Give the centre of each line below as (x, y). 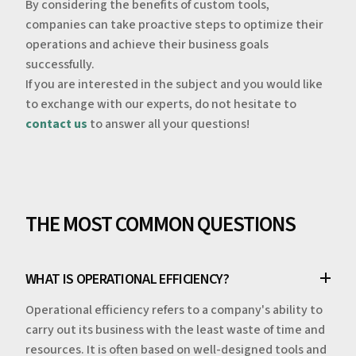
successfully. (60, 64)
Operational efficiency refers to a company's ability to (174, 310)
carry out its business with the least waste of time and (175, 330)
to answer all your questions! (168, 124)
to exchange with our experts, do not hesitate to (161, 104)
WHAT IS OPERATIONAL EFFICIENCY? (127, 279)
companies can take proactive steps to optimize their (174, 24)
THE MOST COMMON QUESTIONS (161, 224)
